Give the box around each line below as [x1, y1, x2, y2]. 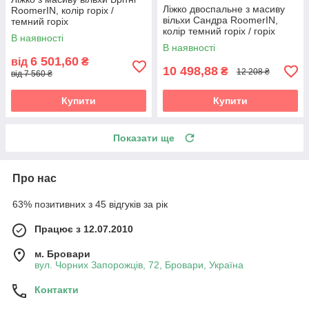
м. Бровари [34, 248, 90, 260]
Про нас [12, 172, 57, 185]
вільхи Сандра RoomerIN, [163, 14, 278, 26]
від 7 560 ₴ [11, 69, 52, 79]
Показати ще [113, 132, 175, 144]
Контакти [34, 284, 79, 296]
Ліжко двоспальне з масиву [163, 3, 285, 15]
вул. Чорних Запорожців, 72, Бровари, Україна [34, 259, 243, 271]
